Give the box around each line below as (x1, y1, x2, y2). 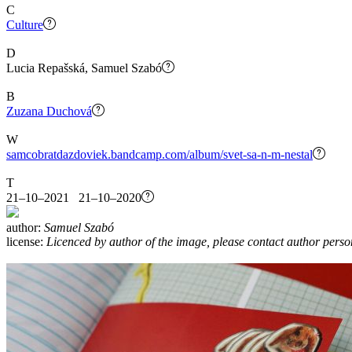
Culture (6, 17, 43, 31)
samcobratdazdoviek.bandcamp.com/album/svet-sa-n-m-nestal (6, 147, 313, 161)
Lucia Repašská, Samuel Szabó (6, 60, 162, 75)
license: (6, 234, 46, 248)
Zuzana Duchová (6, 104, 92, 118)
